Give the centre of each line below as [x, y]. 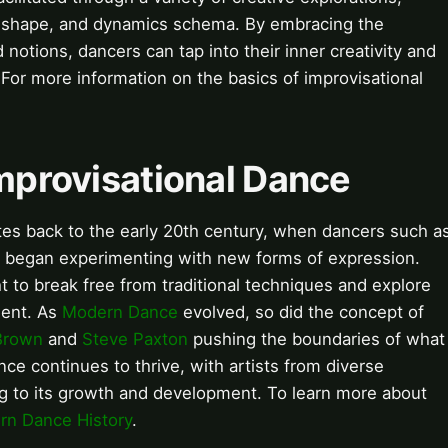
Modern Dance [120, 312]
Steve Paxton [135, 339]
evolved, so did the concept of [301, 312]
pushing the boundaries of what [316, 339]
